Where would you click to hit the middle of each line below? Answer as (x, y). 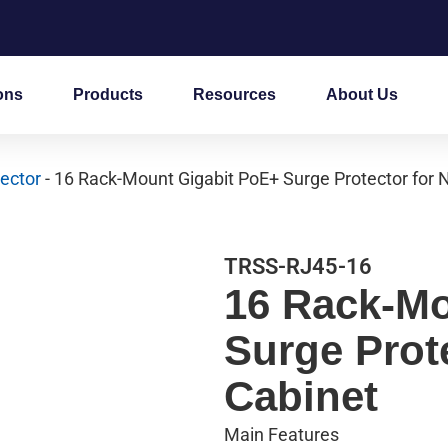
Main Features (281, 434)
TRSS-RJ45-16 (298, 266)
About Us (361, 94)
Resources (234, 94)
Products (107, 94)
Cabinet (301, 396)
